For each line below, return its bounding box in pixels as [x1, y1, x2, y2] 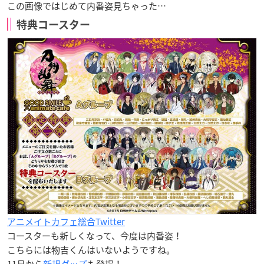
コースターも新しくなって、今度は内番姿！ [7, 229, 182, 243]
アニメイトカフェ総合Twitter [7, 215, 125, 229]
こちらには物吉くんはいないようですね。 [7, 243, 175, 257]
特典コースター [14, 19, 90, 30]
